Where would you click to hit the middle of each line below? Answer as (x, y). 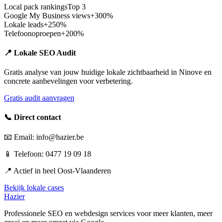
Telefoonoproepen (32, 33)
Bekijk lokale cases (34, 187)
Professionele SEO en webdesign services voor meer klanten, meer (108, 213)
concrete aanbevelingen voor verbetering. (68, 81)
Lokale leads (24, 24)
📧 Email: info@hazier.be (44, 137)
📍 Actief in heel (31, 170)
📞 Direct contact (32, 117)
